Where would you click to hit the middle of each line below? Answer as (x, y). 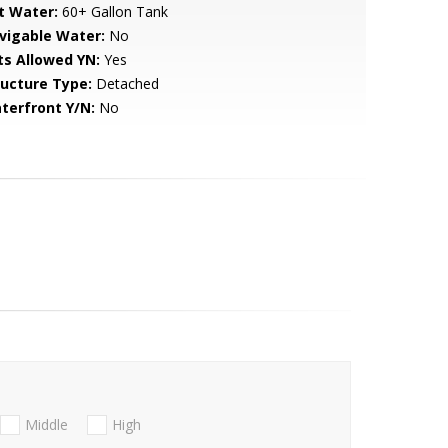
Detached (125, 83)
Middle (46, 425)
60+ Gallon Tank (112, 11)
